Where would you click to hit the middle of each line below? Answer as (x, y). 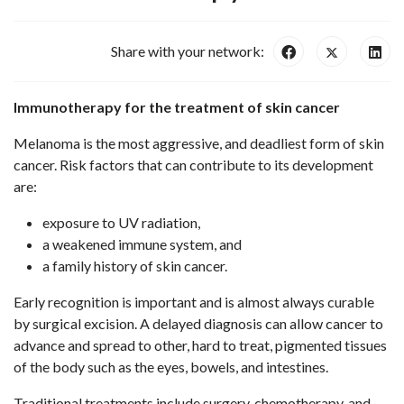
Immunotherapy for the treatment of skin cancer (177, 107)
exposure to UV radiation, (121, 222)
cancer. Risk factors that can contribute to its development (193, 165)
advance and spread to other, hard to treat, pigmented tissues (200, 345)
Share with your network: (188, 51)
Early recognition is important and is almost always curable (194, 302)
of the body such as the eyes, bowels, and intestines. (171, 367)
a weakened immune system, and (142, 244)
